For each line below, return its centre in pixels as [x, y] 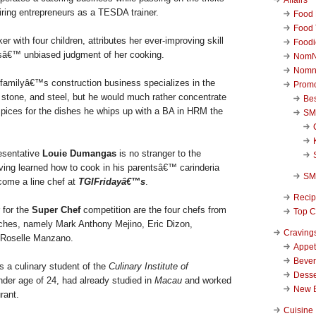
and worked [208, 280]
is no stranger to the [159, 153]
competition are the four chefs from [153, 209]
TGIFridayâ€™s [112, 181]
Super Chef [56, 209]
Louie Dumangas [79, 153]
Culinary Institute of [148, 266]
